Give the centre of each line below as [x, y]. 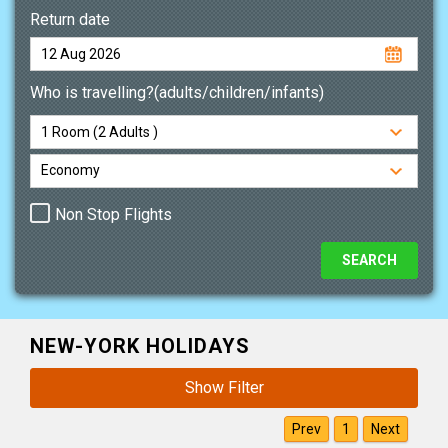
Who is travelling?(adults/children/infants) [177, 93]
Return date [70, 20]
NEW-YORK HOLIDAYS [140, 345]
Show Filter [224, 387]
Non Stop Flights [113, 214]
